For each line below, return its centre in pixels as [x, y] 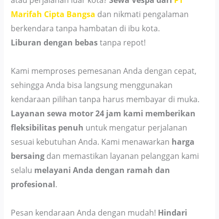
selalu [23, 170]
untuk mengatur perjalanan [136, 128]
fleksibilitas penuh [47, 128]
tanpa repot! [122, 43]
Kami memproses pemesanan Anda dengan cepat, [104, 71]
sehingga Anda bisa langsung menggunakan [92, 85]
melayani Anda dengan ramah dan [102, 170]
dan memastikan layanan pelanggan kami [122, 156]
